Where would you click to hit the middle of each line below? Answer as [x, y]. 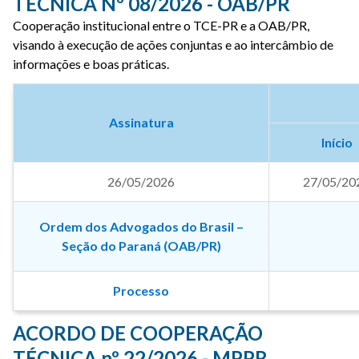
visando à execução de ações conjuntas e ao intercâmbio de [173, 44]
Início [337, 142]
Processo [141, 290]
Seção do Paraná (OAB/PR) [141, 246]
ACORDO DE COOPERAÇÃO [138, 333]
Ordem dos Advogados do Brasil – [141, 226]
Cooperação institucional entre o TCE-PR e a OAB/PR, [161, 25]
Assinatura [141, 122]
